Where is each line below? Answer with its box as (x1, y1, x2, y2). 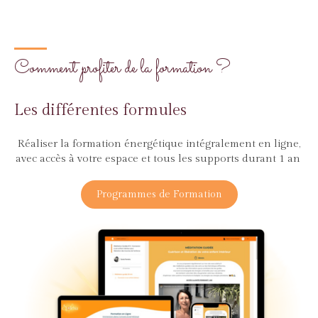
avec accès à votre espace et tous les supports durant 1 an (15, 152, 303, 165)
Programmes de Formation (96, 188, 222, 200)
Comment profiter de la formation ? (14, 55, 231, 82)
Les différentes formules (14, 100, 187, 119)
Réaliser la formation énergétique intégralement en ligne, (18, 137, 300, 150)
